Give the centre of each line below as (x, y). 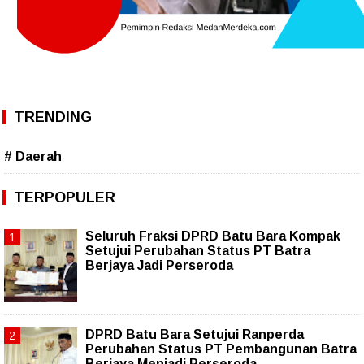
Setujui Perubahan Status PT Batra (198, 250)
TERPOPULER (65, 197)
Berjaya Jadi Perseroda (159, 265)
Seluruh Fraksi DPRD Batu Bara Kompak (213, 236)
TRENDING (53, 117)
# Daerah (33, 156)
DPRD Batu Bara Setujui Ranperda (195, 334)
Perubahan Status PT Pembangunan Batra (221, 349)
